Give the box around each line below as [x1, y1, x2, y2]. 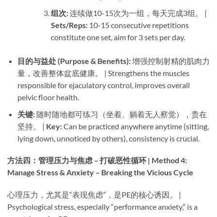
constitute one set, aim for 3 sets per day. [50, 32, 185, 42]
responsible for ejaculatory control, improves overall [17, 80, 190, 90]
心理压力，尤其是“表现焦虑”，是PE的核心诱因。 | [7, 190, 181, 200]
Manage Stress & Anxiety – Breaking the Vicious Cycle [7, 168, 193, 177]
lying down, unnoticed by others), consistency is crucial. [17, 133, 200, 143]
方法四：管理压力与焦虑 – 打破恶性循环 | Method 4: [7, 155, 187, 165]
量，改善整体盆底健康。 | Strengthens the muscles [17, 68, 189, 77]
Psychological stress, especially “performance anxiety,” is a [7, 202, 198, 212]
